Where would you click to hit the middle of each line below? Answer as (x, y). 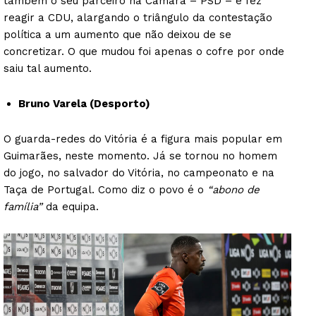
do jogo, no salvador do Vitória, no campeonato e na (139, 173)
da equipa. (71, 207)
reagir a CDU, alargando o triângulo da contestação (138, 18)
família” (23, 207)
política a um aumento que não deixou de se (117, 35)
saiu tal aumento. (48, 69)
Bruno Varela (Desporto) (84, 104)
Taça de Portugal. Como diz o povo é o (105, 190)
